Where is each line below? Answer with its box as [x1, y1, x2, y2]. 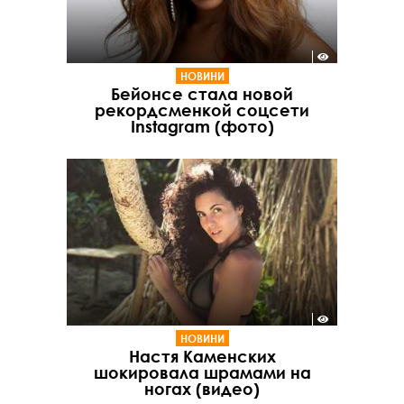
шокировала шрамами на [93, 363, 311, 383]
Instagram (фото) [130, 115, 274, 136]
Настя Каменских [128, 346, 276, 367]
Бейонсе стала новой [111, 83, 293, 104]
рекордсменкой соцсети [95, 99, 309, 120]
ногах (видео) [144, 379, 260, 399]
